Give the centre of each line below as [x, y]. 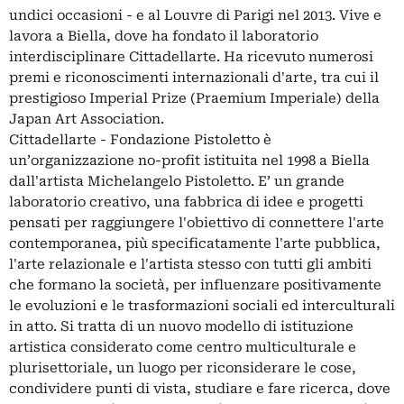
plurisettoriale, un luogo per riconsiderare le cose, [183, 368]
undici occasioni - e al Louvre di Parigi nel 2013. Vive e [195, 16]
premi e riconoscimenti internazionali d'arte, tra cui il [194, 78]
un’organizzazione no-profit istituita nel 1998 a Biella [189, 161]
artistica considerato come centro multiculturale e [183, 348]
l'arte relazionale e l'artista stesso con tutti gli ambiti [190, 265]
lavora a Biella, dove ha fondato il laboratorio [164, 37]
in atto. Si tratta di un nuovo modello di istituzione [181, 327]
